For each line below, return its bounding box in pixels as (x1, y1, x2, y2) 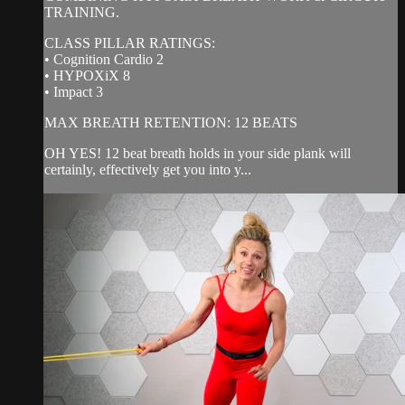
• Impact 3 (44, 84, 103, 100)
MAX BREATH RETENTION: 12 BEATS (44, 115, 297, 131)
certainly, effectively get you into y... (44, 162, 251, 178)
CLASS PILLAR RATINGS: (44, 35, 215, 52)
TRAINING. (44, 5, 119, 21)
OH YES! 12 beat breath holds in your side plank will (44, 146, 351, 162)
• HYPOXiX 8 (44, 68, 130, 84)
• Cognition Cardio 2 (44, 52, 164, 68)
